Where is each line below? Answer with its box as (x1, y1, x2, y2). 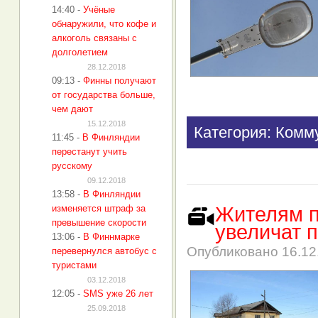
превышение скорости (52, 217, 146, 228)
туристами (52, 260, 97, 270)
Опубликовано (187, 244, 282, 259)
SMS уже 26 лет (83, 288, 153, 299)
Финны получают (83, 75, 156, 86)
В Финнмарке (83, 231, 140, 242)
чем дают (52, 104, 93, 114)
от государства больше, (52, 89, 155, 100)
